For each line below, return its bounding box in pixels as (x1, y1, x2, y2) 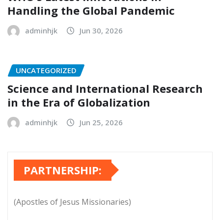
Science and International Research (7, 81, 203, 96)
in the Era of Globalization (7, 94, 150, 110)
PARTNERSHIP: (24, 162, 102, 177)
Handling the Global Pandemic (7, 3, 175, 18)
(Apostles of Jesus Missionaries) (14, 196, 131, 207)
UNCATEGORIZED (16, 65, 77, 75)
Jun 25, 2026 (80, 117, 123, 127)
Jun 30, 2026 (80, 26, 123, 36)
